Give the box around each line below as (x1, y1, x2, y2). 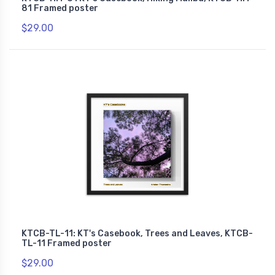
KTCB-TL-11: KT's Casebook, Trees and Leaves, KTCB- (21, 228, 253, 239)
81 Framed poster (21, 2, 98, 14)
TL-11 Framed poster (21, 238, 112, 249)
